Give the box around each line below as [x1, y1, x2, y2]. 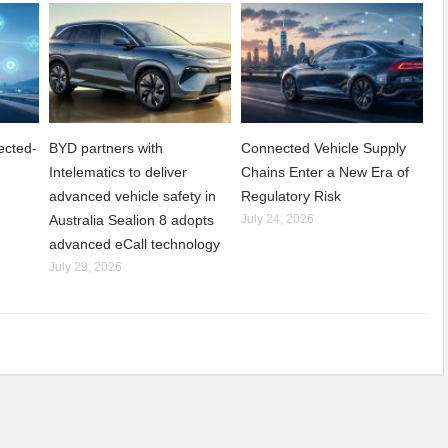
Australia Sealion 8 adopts [49, 212, 215, 229]
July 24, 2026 [241, 212, 315, 227]
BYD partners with [49, 140, 164, 157]
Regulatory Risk [241, 188, 342, 205]
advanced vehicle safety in [49, 188, 217, 205]
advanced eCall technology [49, 236, 221, 253]
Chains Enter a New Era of [241, 164, 410, 181]
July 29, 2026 [49, 260, 123, 275]
